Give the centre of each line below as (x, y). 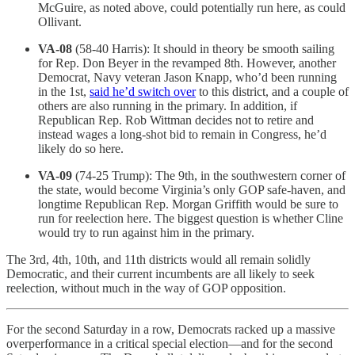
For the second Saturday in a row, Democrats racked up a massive (171, 329)
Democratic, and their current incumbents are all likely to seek (160, 273)
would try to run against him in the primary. (146, 232)
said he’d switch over (143, 91)
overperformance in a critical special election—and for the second (170, 343)
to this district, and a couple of (272, 91)
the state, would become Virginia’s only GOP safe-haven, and (192, 189)
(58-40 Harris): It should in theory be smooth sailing (203, 48)
